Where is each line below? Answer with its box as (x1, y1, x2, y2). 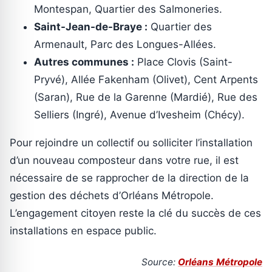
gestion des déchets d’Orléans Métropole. (10, 189, 214, 202)
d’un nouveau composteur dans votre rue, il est (10, 154, 239, 167)
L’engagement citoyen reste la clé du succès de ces (10, 207, 261, 220)
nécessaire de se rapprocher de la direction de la (10, 172, 249, 185)
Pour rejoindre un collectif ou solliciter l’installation (10, 137, 253, 149)
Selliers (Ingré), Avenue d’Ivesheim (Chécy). (34, 109, 245, 121)
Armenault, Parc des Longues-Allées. (34, 38, 216, 51)
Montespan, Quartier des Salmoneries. (34, 3, 222, 16)
